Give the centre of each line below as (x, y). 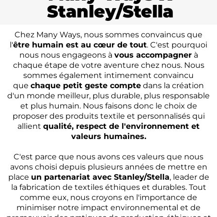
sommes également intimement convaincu (108, 75)
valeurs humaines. (108, 136)
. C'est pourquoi (177, 45)
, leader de (189, 177)
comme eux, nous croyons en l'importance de (108, 197)
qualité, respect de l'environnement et (121, 126)
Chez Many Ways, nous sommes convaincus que (108, 34)
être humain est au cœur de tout (80, 45)
